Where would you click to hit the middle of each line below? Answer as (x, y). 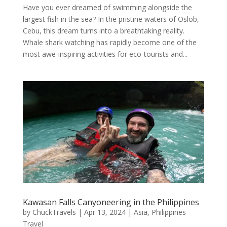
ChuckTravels (54, 212)
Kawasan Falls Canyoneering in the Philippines (111, 202)
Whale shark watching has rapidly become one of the (109, 42)
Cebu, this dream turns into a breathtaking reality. (103, 30)
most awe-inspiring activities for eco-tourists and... (105, 54)
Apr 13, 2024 (105, 212)
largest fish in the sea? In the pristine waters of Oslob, (111, 19)
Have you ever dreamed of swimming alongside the (107, 7)
